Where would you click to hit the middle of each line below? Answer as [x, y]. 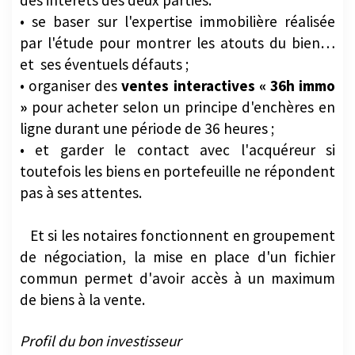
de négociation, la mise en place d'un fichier [177, 256]
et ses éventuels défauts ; [104, 64]
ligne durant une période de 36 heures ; [147, 128]
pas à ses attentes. [81, 192]
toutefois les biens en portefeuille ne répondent [177, 171]
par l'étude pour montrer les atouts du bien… [177, 42]
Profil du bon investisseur [101, 340]
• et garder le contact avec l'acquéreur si [177, 149]
